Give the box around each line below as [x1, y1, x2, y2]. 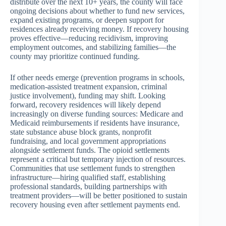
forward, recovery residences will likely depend [10, 100, 161, 109]
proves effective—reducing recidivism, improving [10, 34, 168, 43]
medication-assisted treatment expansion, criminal [10, 82, 167, 91]
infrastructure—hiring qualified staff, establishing [10, 173, 165, 182]
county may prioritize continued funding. [10, 52, 140, 61]
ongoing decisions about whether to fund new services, [10, 7, 185, 16]
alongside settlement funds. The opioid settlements [10, 146, 169, 155]
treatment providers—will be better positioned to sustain [10, 191, 187, 200]
